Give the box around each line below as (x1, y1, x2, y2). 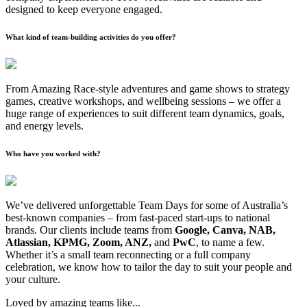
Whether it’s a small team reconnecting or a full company (5, 248, 251, 260)
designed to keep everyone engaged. (5, 3, 162, 16)
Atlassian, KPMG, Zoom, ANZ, (5, 236, 151, 248)
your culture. (5, 273, 60, 285)
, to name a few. (196, 236, 265, 248)
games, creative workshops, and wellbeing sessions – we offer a (5, 95, 281, 108)
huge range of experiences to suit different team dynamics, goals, (5, 108, 284, 120)
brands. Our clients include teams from (5, 223, 175, 236)
